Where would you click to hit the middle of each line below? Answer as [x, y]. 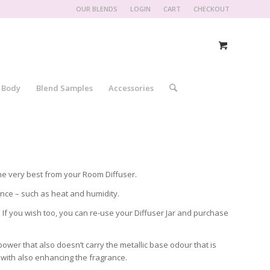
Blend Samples [64, 88]
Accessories [131, 88]
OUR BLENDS [97, 9]
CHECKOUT [212, 9]
